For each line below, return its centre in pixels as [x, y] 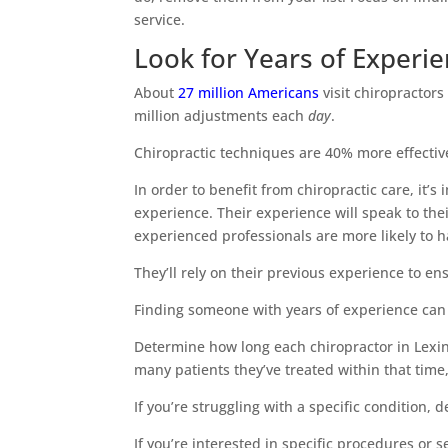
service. [160, 19]
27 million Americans [249, 92]
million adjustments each [221, 115]
